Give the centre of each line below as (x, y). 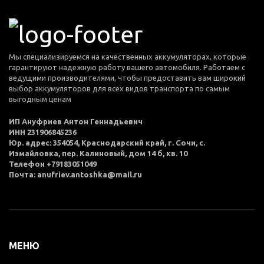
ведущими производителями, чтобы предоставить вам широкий (127, 77)
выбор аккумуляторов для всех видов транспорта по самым (119, 88)
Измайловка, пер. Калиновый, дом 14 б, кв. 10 (98, 153)
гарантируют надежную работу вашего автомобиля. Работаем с (127, 67)
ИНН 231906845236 (43, 132)
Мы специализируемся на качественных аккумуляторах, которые (128, 56)
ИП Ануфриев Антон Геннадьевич (76, 121)
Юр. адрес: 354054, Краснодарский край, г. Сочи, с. (107, 142)
